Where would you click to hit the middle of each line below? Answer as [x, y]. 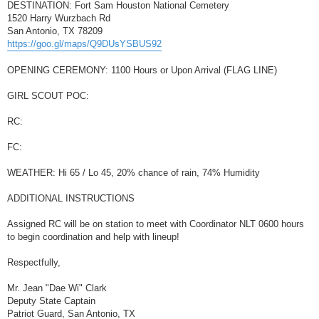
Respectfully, [34, 262]
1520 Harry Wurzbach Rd [59, 18]
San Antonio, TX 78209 [55, 31]
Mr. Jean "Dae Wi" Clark [57, 288]
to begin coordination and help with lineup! [93, 237]
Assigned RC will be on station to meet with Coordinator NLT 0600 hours [156, 224]
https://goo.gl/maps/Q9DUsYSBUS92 [84, 44]
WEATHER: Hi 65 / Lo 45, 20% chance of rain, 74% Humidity [134, 173]
